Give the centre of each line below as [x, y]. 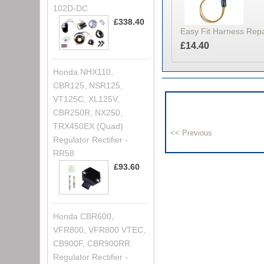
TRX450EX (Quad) [88, 126]
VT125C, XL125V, [87, 99]
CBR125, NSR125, [88, 85]
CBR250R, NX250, [88, 112]
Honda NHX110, [83, 72]
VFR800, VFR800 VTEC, [100, 230]
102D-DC [71, 9]
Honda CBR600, [84, 217]
